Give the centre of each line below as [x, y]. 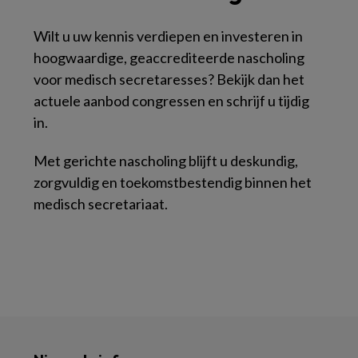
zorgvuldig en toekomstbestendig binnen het [173, 182]
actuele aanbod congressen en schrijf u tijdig [171, 101]
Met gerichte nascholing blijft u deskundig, [166, 161]
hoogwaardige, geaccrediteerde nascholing [169, 58]
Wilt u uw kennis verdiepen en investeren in [168, 36]
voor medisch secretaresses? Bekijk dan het [169, 79]
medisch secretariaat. [101, 204]
